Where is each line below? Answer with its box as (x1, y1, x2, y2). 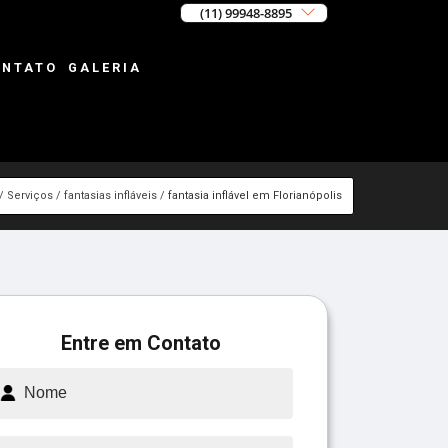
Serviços (6, 188, 53, 202)
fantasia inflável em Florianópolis (167, 188, 342, 202)
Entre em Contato (61, 330, 221, 355)
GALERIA (67, 60, 142, 76)
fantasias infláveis (63, 188, 157, 202)
